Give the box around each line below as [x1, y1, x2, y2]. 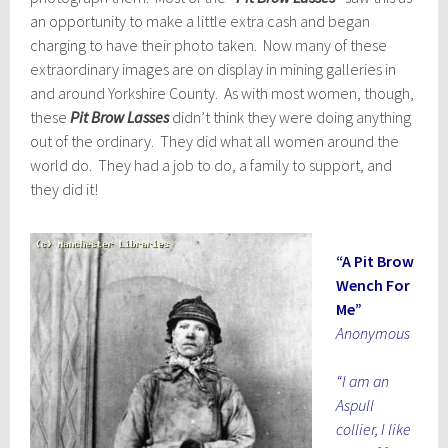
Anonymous [336, 322, 411, 343]
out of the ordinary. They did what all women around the [30, 130, 400, 151]
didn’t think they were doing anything [169, 106, 412, 127]
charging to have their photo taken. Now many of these [30, 34, 388, 55]
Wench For [336, 274, 411, 295]
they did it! [30, 178, 99, 199]
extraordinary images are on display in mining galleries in [30, 58, 397, 79]
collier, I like [336, 418, 412, 439]
